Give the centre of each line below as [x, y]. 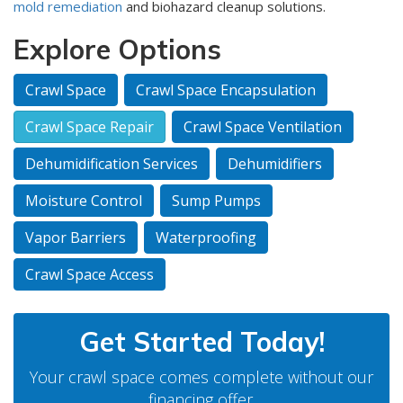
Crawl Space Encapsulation [226, 90]
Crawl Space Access [90, 275]
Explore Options [117, 50]
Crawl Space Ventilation [263, 127]
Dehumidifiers [275, 164]
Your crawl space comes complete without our [201, 377]
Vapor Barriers [76, 238]
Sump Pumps [216, 201]
